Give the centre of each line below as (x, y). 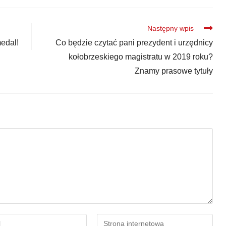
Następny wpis (170, 28)
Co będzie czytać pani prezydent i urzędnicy (134, 42)
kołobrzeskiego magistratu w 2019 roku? (140, 56)
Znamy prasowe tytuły (174, 71)
